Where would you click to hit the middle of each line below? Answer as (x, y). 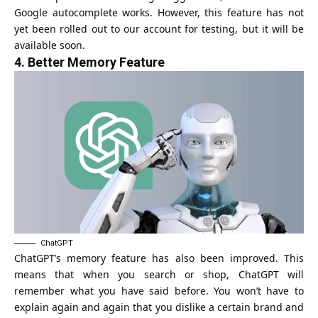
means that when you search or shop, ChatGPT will (159, 274)
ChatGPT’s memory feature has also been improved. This (159, 258)
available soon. (50, 45)
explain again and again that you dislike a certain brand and (159, 307)
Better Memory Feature (96, 62)
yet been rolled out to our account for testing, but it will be (159, 28)
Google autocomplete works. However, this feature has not (159, 12)
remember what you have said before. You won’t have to (159, 291)
